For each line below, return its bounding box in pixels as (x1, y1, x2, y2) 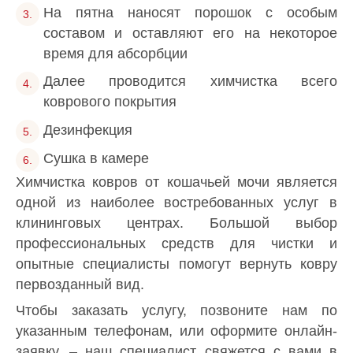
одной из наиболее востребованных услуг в (16, 195, 337, 211)
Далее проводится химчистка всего (43, 73, 337, 90)
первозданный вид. (16, 277, 144, 293)
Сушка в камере (43, 150, 149, 166)
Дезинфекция (43, 121, 132, 138)
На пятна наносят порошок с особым (43, 4, 337, 20)
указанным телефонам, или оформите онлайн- (16, 322, 337, 339)
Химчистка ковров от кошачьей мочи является (16, 174, 337, 191)
